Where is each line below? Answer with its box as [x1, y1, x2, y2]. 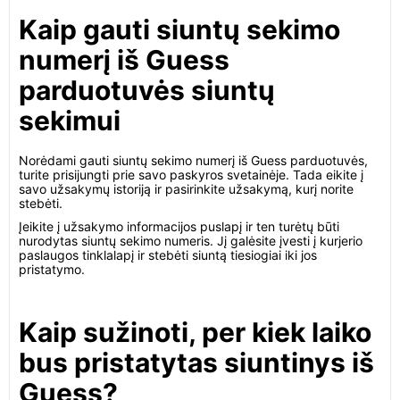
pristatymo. [19, 262, 85, 277]
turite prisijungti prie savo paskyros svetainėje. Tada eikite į [19, 167, 363, 182]
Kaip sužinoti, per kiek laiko [19, 316, 371, 348]
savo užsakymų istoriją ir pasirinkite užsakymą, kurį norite [19, 181, 354, 196]
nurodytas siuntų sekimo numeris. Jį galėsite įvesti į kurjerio [19, 233, 362, 248]
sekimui [19, 104, 121, 137]
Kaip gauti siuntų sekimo [19, 13, 340, 46]
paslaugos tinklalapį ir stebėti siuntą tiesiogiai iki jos [19, 247, 317, 262]
